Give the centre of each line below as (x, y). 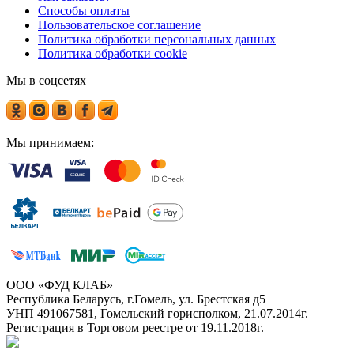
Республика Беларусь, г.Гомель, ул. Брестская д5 (136, 299)
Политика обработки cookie (113, 53)
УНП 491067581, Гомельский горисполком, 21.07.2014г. (157, 313)
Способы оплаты (84, 10)
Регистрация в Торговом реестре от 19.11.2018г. (135, 327)
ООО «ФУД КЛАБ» (60, 284)
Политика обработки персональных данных (157, 39)
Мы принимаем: (50, 142)
